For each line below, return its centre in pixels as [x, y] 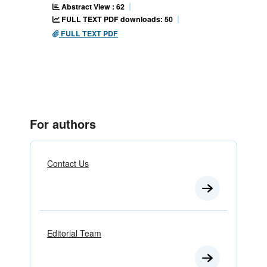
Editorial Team [74, 233]
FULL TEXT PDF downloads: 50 [116, 19]
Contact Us [68, 163]
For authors [63, 123]
